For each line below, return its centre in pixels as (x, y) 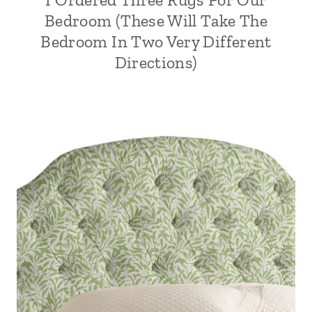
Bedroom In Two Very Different (156, 41)
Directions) (156, 62)
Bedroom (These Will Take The (156, 21)
